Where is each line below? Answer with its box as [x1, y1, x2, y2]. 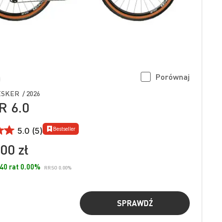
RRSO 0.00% [44, 164, 71, 170]
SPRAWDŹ [116, 197, 153, 208]
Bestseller [53, 125, 75, 132]
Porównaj [156, 71, 190, 82]
